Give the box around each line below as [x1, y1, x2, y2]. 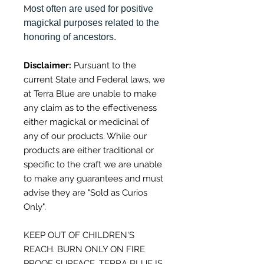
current [24, 74, 55, 85]
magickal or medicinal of [49, 117, 149, 128]
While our [107, 131, 147, 142]
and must [125, 173, 163, 184]
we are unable [104, 159, 162, 170]
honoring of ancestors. [24, 32, 118, 42]
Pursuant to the [74, 60, 136, 71]
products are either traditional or [24, 145, 154, 156]
